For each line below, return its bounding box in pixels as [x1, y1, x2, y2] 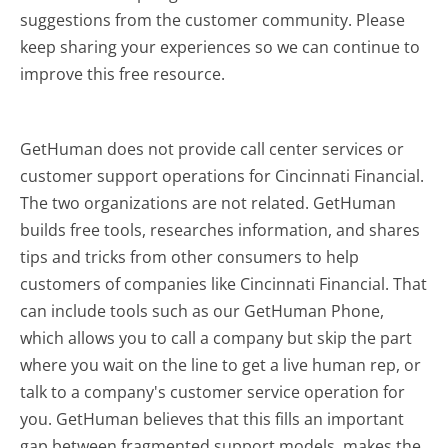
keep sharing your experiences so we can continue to [20, 35, 421, 58]
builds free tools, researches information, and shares [20, 218, 421, 241]
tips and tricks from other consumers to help [20, 245, 360, 268]
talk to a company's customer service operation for [20, 380, 406, 403]
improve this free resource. [20, 62, 226, 85]
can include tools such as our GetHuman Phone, [20, 299, 385, 322]
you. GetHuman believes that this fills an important [20, 407, 405, 430]
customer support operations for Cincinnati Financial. [20, 164, 425, 187]
